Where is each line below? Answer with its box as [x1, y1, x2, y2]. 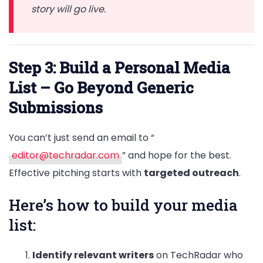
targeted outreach [144, 166, 239, 180]
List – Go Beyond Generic [9, 77, 194, 98]
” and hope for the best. [122, 149, 231, 163]
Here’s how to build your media [9, 194, 238, 215]
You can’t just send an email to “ [9, 131, 154, 145]
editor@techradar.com [12, 149, 119, 163]
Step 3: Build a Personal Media [9, 58, 230, 78]
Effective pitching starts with [9, 166, 144, 180]
